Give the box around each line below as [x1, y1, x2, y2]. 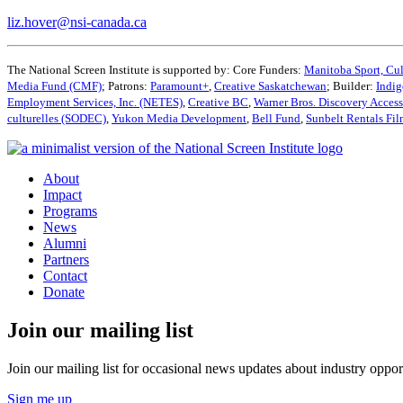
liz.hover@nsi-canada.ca [7, 14, 147, 31]
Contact [43, 268, 87, 284]
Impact [43, 187, 82, 203]
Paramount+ [150, 79, 209, 94]
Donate [43, 284, 85, 300]
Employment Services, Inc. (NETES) [7, 95, 183, 110]
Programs [43, 203, 97, 219]
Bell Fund [252, 112, 300, 126]
